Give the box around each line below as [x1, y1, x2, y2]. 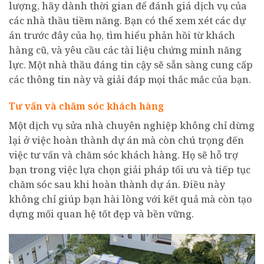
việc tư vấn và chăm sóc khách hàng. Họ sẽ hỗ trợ [9, 148, 238, 162]
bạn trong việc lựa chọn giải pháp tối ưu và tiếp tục [9, 163, 250, 177]
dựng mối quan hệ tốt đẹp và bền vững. [9, 207, 194, 221]
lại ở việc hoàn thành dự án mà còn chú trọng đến [9, 134, 244, 147]
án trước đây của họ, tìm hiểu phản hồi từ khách [9, 28, 235, 42]
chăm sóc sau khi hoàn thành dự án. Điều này [9, 178, 225, 192]
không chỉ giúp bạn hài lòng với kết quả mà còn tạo [9, 193, 252, 206]
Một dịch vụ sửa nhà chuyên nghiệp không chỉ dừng [9, 119, 255, 133]
